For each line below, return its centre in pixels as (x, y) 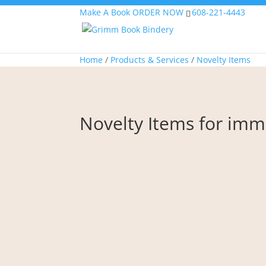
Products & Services (150, 60)
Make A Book (105, 12)
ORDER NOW (158, 12)
